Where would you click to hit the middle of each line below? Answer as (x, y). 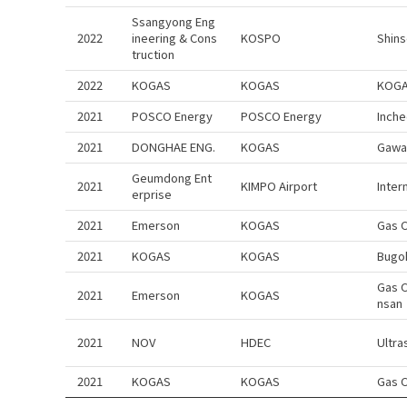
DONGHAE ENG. (174, 147)
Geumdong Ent (172, 178)
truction (153, 54)
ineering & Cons (174, 38)
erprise (152, 194)
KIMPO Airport (279, 186)
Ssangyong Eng (174, 21)
